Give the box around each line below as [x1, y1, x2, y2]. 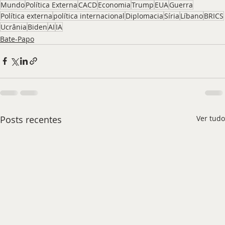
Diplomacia [126, 11, 163, 21]
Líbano [180, 11, 203, 21]
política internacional [53, 11, 125, 21]
